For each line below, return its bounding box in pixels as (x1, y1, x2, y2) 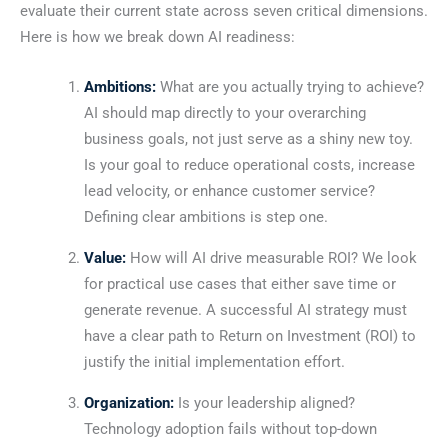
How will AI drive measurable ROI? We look (125, 248, 417, 267)
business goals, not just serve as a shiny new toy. (83, 129, 413, 148)
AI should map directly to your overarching (83, 103, 366, 122)
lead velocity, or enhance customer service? (83, 181, 375, 200)
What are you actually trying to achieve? (155, 77, 424, 96)
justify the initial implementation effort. (83, 352, 345, 371)
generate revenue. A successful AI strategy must (83, 300, 407, 319)
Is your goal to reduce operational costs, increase (83, 155, 415, 174)
